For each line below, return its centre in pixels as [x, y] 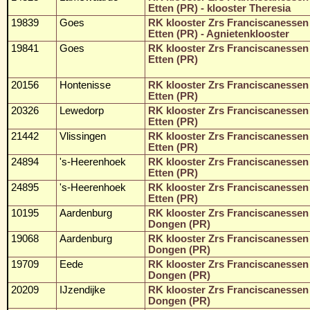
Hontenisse [85, 85]
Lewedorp [82, 110]
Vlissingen [83, 136]
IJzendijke [82, 290]
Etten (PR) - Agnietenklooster [219, 34]
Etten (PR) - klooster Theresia [219, 8]
